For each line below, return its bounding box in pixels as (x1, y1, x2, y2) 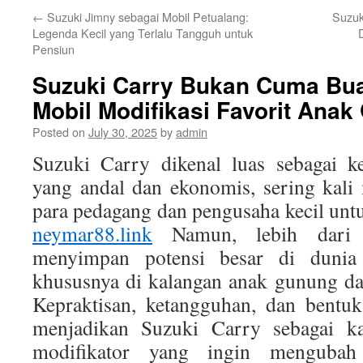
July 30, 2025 (88, 123, 157, 140)
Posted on (32, 123, 85, 140)
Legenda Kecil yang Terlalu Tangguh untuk (32, 24, 253, 41)
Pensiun (32, 41, 75, 58)
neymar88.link (32, 220, 152, 247)
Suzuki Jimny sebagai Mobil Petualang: (44, 8, 249, 25)
